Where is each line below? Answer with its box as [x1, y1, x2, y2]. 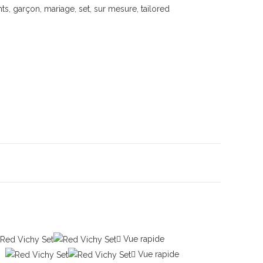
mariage [44, 4, 75, 14]
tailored [141, 4, 170, 14]
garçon [13, 4, 40, 14]
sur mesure [94, 4, 137, 14]
